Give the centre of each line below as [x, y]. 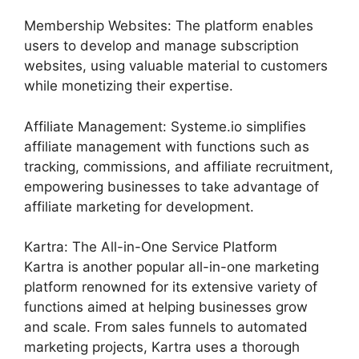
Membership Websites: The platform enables [169, 26]
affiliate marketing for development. [139, 206]
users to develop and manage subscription [161, 46]
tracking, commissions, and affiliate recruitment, [179, 166]
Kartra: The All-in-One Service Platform [151, 247]
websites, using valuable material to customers [176, 66]
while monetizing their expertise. [129, 86]
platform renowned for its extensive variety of [171, 287]
